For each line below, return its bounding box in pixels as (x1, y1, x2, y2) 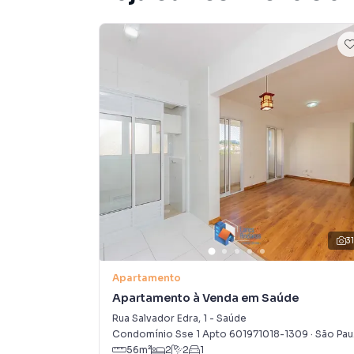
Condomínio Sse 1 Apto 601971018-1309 (112, 328, 308, 340)
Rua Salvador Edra (112, 312, 198, 324)
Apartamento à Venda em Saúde (112, 291, 299, 305)
